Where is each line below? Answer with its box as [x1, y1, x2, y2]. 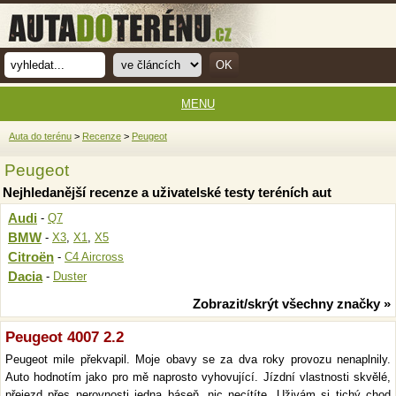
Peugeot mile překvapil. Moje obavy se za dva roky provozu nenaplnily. [5, 353, 391, 366]
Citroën [8, 249, 54, 264]
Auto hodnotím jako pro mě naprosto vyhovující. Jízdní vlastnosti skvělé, [5, 370, 391, 384]
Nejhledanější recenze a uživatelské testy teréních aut [3, 185, 331, 200]
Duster [53, 270, 87, 283]
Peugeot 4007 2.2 [5, 329, 124, 346]
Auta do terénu [9, 131, 72, 141]
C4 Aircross [65, 250, 124, 263]
